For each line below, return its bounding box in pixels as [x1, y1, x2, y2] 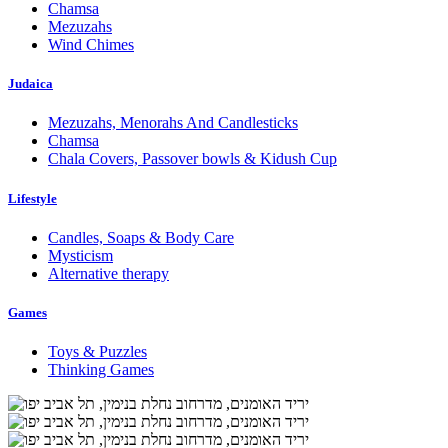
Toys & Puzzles [48, 343, 147, 361]
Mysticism [48, 246, 113, 264]
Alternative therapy [48, 264, 169, 282]
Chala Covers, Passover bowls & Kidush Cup [48, 150, 337, 168]
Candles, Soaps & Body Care [48, 228, 234, 246]
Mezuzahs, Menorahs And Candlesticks [48, 114, 298, 132]
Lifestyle [8, 190, 57, 206]
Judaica [8, 76, 53, 92]
